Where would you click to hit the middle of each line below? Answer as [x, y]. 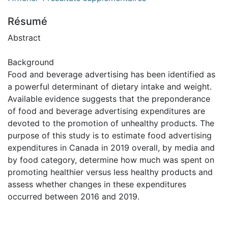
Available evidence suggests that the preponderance [109, 99]
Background [31, 62]
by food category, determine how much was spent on [111, 160]
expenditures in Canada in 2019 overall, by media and [111, 148]
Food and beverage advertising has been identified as [111, 75]
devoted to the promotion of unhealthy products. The [111, 123]
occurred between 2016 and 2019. [74, 197]
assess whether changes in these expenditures [97, 184]
